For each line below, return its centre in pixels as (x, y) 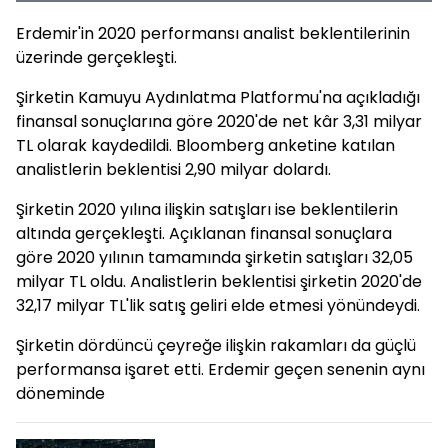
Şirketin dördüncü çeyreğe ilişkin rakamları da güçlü (216, 345)
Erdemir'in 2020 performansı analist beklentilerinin (213, 33)
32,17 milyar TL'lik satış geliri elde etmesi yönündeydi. (218, 305)
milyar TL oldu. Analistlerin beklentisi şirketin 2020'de (219, 281)
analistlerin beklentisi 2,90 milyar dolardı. (173, 169)
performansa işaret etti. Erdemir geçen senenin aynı (220, 369)
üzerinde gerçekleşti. (96, 57)
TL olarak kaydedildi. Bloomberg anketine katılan (205, 145)
